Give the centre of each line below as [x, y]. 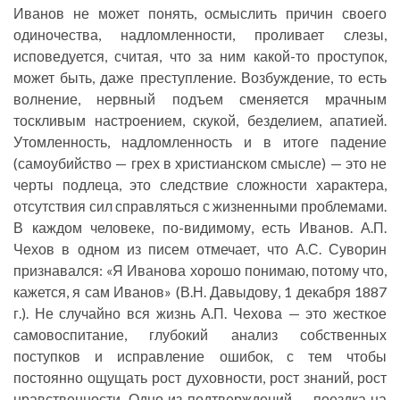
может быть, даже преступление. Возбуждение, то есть [200, 78]
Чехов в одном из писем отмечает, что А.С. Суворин [200, 249]
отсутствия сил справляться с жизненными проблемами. [200, 206]
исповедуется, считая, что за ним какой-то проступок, [200, 56]
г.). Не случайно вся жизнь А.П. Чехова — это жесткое [200, 313]
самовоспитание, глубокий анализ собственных [200, 335]
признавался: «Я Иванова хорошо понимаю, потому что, [200, 271]
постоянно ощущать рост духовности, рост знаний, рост [200, 378]
